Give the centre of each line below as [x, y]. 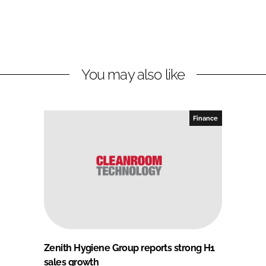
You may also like [133, 74]
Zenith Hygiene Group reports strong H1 [129, 248]
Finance [206, 118]
